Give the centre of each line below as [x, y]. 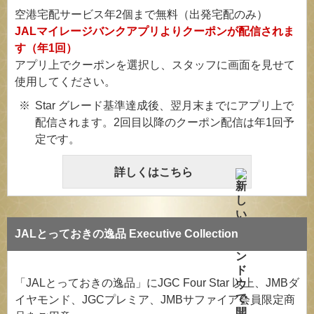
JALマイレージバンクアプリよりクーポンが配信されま [155, 31]
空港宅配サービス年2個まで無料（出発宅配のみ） [141, 14]
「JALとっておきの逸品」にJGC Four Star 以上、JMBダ [157, 282]
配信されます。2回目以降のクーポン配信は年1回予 [164, 122]
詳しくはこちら [153, 172]
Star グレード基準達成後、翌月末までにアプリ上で [164, 105]
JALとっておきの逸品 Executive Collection [127, 233]
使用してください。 [65, 81]
